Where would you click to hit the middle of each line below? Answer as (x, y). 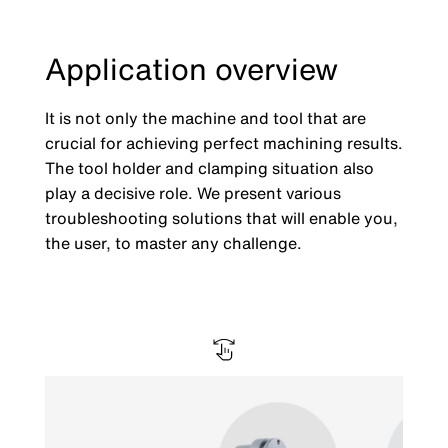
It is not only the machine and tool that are (205, 118)
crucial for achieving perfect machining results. (223, 143)
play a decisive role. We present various (192, 193)
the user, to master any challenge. (173, 243)
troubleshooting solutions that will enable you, (221, 218)
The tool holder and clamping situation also (209, 168)
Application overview (191, 69)
